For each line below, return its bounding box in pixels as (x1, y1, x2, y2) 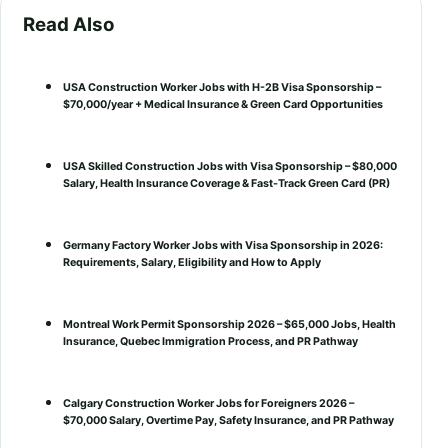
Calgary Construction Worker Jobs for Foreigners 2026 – (63, 396, 354, 410)
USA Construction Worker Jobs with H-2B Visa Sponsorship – (63, 81, 381, 95)
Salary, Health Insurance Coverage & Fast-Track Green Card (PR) (63, 177, 390, 191)
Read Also (23, 13, 114, 37)
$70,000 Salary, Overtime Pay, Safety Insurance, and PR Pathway (63, 413, 394, 427)
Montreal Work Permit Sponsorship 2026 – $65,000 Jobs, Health (63, 318, 396, 332)
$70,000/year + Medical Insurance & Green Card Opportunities (63, 98, 383, 112)
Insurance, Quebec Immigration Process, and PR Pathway (63, 335, 358, 349)
